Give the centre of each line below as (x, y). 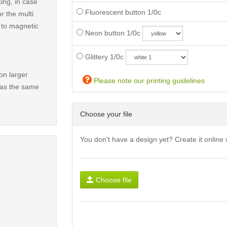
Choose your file (106, 114)
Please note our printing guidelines (148, 81)
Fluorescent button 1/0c (122, 12)
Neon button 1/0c (111, 33)
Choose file (113, 180)
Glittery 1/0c (103, 57)
